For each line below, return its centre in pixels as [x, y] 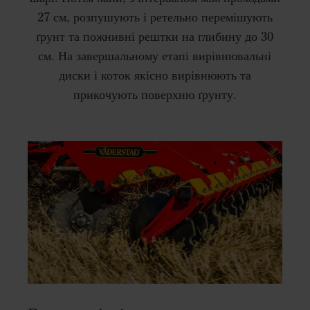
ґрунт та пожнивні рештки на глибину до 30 [155, 37]
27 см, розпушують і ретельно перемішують [155, 18]
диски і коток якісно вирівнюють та [155, 76]
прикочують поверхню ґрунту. [155, 95]
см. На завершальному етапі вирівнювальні [155, 56]
